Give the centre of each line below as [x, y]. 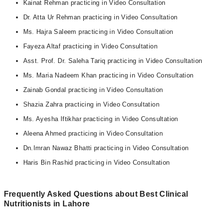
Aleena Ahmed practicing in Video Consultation [93, 133]
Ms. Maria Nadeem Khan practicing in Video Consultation [108, 75]
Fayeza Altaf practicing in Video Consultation [90, 46]
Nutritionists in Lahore [47, 204]
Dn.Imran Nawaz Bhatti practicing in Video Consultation [106, 148]
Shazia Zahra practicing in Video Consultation [91, 104]
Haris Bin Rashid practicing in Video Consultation [96, 163]
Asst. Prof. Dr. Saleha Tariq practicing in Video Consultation [113, 61]
